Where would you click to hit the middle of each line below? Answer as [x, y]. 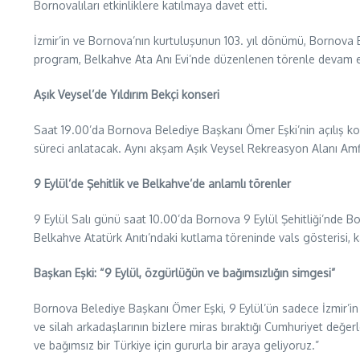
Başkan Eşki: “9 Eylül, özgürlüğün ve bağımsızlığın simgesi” [184, 273]
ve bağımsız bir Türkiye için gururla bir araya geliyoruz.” [176, 345]
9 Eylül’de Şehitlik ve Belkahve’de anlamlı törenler [162, 184]
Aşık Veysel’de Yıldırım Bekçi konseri [127, 94]
